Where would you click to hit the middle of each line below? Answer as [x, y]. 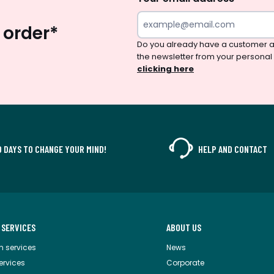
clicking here [165, 69]
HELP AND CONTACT [233, 149]
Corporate [185, 263]
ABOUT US [184, 228]
